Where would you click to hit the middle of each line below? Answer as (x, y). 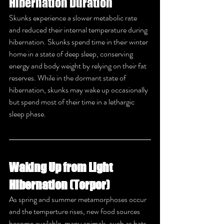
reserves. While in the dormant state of (68, 77)
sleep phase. (27, 113)
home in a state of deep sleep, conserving (72, 53)
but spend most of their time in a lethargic (72, 101)
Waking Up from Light (62, 167)
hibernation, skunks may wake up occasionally (79, 89)
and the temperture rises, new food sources (75, 211)
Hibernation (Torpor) (59, 184)
